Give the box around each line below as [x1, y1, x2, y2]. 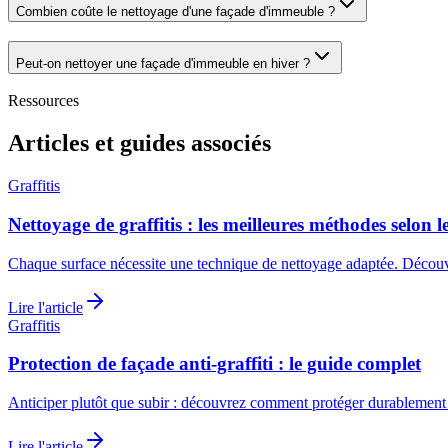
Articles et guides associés [8, 130, 271, 157]
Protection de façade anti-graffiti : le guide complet [8, 353, 421, 375]
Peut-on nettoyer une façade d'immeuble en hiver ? [16, 55, 310, 71]
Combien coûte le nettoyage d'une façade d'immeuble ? [16, 3, 335, 19]
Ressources [8, 92, 79, 110]
